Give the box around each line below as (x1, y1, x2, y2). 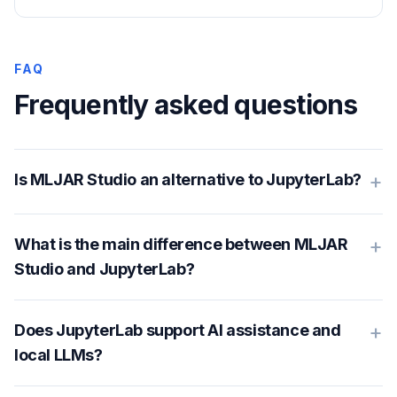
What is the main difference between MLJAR (14, 235, 348, 253)
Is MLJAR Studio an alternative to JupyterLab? (14, 170, 362, 189)
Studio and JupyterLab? (14, 260, 195, 278)
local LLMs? (14, 346, 103, 364)
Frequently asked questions (14, 89, 358, 121)
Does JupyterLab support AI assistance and (14, 321, 341, 339)
